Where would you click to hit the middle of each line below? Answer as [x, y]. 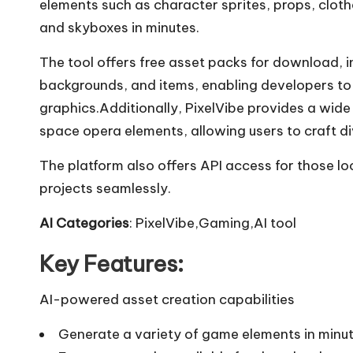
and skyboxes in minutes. [119, 27]
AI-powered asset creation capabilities [167, 299]
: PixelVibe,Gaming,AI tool [213, 223]
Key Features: [111, 263]
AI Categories [84, 223]
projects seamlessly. [105, 188]
